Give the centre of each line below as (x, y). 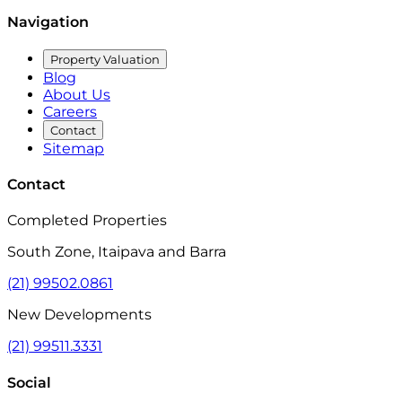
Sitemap (74, 148)
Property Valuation (105, 59)
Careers (70, 111)
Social (29, 382)
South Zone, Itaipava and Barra (117, 252)
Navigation (48, 22)
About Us (77, 94)
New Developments (79, 315)
